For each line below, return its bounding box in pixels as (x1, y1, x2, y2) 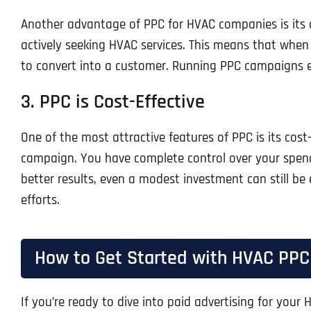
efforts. (20, 192, 60, 210)
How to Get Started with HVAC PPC (34, 246, 310, 271)
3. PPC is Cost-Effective (20, 90, 205, 115)
